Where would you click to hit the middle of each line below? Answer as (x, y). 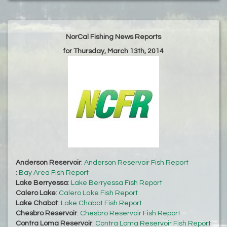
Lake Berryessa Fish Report (117, 183)
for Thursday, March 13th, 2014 (113, 51)
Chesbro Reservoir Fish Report (130, 214)
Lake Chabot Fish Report (101, 203)
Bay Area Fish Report (54, 173)
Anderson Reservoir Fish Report (136, 163)
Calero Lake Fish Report (98, 193)
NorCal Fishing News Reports (113, 37)
